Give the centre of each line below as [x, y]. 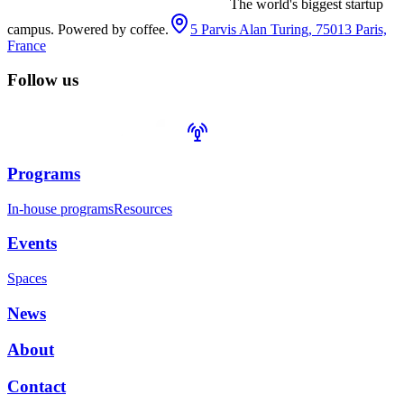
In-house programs [60, 208]
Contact [37, 387]
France [27, 45]
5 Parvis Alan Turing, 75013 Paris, [289, 29]
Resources [143, 208]
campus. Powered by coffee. [88, 29]
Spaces [27, 278]
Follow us [43, 80]
